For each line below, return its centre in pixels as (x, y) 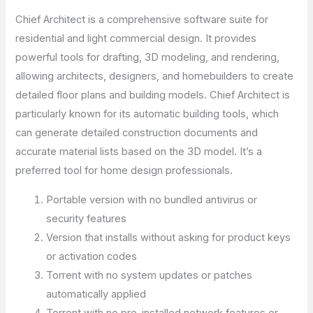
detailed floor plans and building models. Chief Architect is (153, 95)
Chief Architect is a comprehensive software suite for (142, 20)
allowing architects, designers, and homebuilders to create (155, 77)
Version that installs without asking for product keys (169, 237)
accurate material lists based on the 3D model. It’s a (139, 152)
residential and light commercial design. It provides (136, 39)
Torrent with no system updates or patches (150, 275)
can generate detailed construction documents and (137, 133)
